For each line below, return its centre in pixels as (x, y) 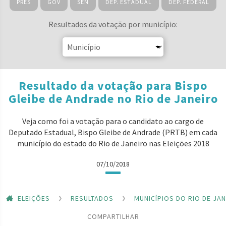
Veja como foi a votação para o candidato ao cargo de (113, 121)
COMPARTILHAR (113, 216)
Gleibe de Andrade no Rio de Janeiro (113, 99)
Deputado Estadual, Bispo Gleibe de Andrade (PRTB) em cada (113, 132)
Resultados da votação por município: (113, 24)
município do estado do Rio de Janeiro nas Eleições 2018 (113, 143)
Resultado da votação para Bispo (113, 86)
